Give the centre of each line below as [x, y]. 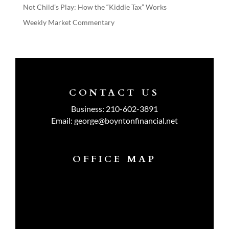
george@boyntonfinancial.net [126, 121]
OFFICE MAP [114, 159]
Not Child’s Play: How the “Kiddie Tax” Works [95, 7]
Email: [62, 121]
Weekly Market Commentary [68, 22]
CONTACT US [114, 93]
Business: [88, 109]
